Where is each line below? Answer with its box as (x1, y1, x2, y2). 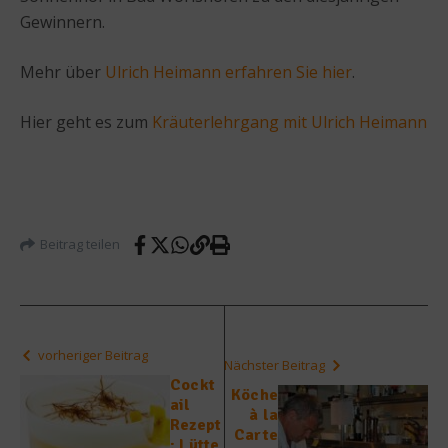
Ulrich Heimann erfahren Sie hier (105, 60, 352, 83)
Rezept (170, 414, 222, 435)
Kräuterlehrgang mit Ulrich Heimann (152, 110, 427, 133)
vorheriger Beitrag (38, 345, 148, 364)
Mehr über (20, 60, 105, 83)
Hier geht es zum (20, 110, 152, 133)
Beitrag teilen (40, 235, 120, 253)
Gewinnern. (20, 10, 109, 33)
